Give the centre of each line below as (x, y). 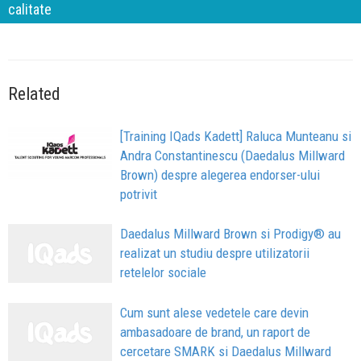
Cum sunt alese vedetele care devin (215, 313)
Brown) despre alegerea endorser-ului (220, 175)
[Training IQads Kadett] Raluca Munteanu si (236, 137)
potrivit (139, 195)
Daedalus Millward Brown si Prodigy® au (231, 234)
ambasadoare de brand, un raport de (216, 332)
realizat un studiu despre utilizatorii (215, 253)
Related (34, 94)
